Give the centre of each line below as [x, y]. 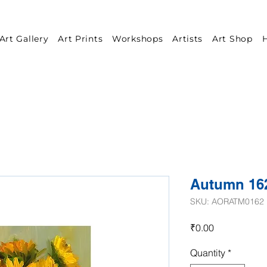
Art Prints [80, 39]
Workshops [138, 39]
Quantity [208, 253]
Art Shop [232, 39]
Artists [188, 39]
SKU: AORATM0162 [227, 201]
